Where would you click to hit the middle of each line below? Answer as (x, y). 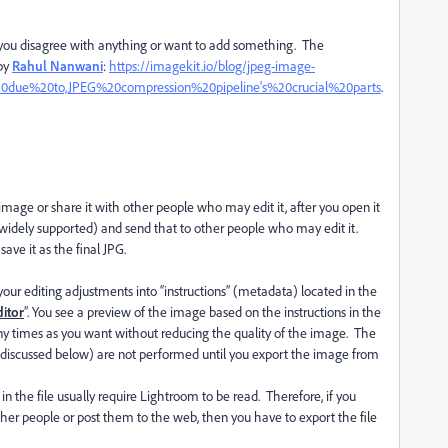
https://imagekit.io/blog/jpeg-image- (212, 65)
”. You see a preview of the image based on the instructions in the (202, 311)
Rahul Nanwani (57, 65)
